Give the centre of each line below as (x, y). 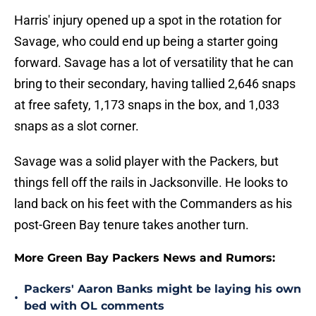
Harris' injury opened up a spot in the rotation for (148, 20)
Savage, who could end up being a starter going (146, 42)
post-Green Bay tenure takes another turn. (132, 225)
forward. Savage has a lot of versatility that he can (154, 63)
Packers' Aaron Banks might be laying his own (163, 289)
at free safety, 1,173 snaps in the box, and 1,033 (147, 105)
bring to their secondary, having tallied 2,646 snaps (155, 84)
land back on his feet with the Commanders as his (153, 204)
